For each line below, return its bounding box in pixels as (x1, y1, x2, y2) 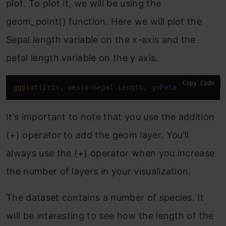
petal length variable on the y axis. (6, 52, 158, 63)
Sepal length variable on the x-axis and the (6, 34, 196, 45)
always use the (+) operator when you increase (6, 147, 215, 158)
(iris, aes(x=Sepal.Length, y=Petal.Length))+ (38, 83, 223, 91)
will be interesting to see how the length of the (6, 210, 214, 221)
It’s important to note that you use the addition (6, 111, 215, 122)
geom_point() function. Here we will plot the (6, 16, 202, 27)
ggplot (13, 83, 38, 91)
